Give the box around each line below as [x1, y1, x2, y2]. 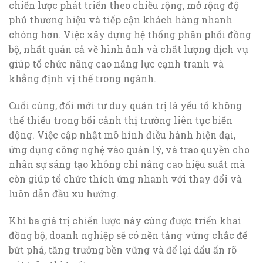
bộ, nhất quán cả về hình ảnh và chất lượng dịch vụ [9, 43, 248, 56]
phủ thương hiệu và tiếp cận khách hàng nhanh [9, 14, 232, 26]
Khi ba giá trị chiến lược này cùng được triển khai [9, 214, 241, 227]
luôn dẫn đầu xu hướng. [9, 187, 119, 200]
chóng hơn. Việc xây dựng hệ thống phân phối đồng [9, 28, 251, 41]
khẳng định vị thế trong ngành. [9, 72, 156, 85]
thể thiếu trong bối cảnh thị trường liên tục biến [9, 113, 232, 126]
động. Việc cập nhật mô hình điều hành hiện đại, [9, 128, 235, 141]
